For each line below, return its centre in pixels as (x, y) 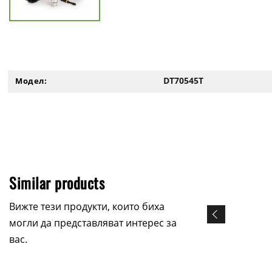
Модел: (31, 81)
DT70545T (183, 80)
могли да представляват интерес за (93, 223)
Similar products (57, 182)
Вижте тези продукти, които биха (87, 206)
